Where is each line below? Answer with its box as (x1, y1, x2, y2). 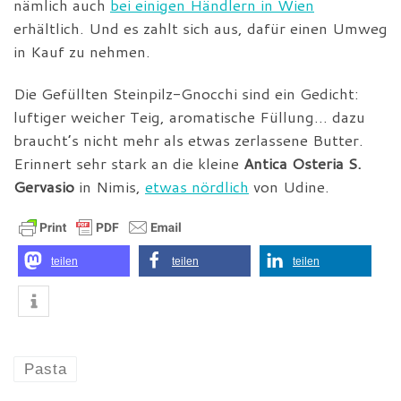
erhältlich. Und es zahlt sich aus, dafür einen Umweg (13, 18, 388, 39)
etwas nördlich (145, 176, 249, 198)
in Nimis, (74, 176, 145, 198)
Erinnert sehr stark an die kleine (13, 153, 243, 175)
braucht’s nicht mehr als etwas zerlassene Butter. (13, 130, 363, 151)
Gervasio (13, 176, 74, 198)
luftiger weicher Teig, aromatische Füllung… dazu (13, 107, 365, 128)
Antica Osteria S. (243, 153, 362, 175)
